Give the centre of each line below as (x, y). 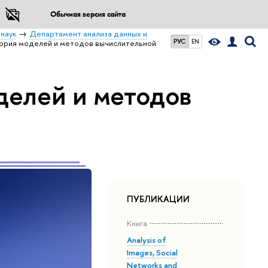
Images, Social (153, 253)
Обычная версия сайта (88, 14)
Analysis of (147, 240)
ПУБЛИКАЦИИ (159, 199)
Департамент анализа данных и (89, 33)
